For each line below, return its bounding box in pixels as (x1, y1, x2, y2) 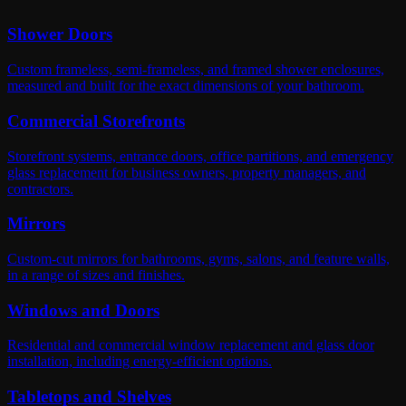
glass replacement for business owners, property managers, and (7, 164, 366, 180)
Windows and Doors (7, 300, 159, 320)
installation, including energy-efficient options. (7, 353, 272, 370)
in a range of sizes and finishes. (7, 266, 185, 283)
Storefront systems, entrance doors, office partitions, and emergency (7, 148, 393, 164)
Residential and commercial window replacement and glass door (7, 337, 374, 353)
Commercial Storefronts (7, 111, 185, 130)
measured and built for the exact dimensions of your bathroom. (7, 78, 364, 94)
